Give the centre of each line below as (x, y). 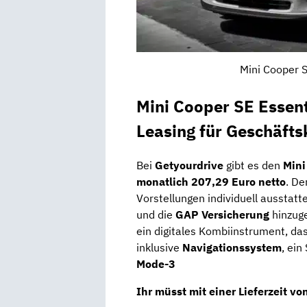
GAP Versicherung (222, 215)
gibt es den (253, 165)
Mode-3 (156, 264)
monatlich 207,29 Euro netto (211, 182)
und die (156, 215)
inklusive (159, 248)
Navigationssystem (232, 248)
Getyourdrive (189, 165)
